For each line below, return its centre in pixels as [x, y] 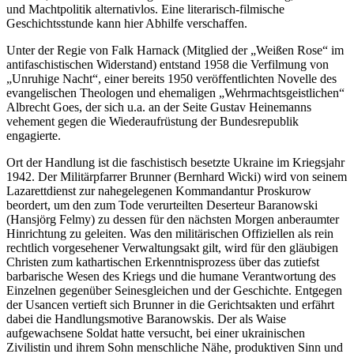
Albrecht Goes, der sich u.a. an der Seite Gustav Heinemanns [159, 107]
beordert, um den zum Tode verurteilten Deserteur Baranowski [162, 205]
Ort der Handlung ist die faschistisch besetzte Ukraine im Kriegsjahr [175, 162]
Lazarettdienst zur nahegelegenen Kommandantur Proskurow [159, 190]
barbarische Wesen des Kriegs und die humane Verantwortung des [171, 276]
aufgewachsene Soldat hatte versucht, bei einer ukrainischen [156, 333]
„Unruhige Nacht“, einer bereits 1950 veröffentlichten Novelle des [171, 78]
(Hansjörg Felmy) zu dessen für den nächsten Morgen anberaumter [173, 219]
